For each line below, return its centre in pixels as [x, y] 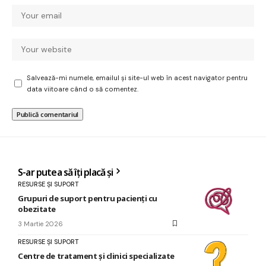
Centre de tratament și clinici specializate [96, 256]
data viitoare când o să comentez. [83, 89]
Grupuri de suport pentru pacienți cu [88, 198]
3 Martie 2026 [40, 224]
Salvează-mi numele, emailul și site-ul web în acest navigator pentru [137, 77]
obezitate [37, 209]
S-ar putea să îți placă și [66, 172]
